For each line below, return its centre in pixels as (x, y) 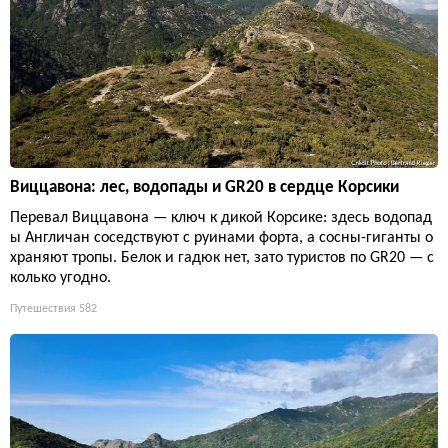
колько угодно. (60, 277)
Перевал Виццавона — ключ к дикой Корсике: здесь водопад (221, 217)
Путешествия (43, 308)
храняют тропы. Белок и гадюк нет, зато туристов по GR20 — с (222, 257)
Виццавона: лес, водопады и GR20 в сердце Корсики (204, 187)
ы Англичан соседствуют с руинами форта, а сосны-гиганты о (221, 237)
